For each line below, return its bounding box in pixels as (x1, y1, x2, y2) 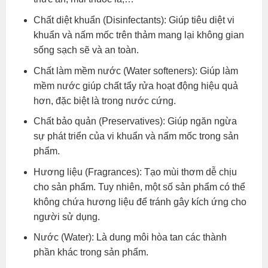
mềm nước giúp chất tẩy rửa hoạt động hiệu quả (33, 80, 238, 91)
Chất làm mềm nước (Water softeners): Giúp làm (33, 65, 238, 76)
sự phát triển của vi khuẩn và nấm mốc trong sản (33, 131, 239, 142)
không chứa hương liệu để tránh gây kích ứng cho (33, 196, 246, 207)
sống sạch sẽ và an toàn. (33, 45, 139, 56)
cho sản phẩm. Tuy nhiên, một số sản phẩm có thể (33, 181, 245, 192)
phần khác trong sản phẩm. (33, 247, 148, 258)
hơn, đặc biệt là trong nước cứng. (33, 95, 176, 106)
